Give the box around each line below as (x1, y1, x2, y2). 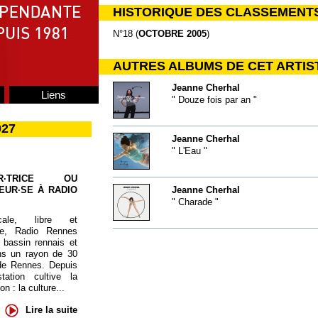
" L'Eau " (171, 146, 207, 156)
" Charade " (171, 197, 219, 207)
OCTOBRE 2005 (138, 28, 207, 39)
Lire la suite (25, 304, 77, 315)
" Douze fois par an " (171, 94, 257, 105)
